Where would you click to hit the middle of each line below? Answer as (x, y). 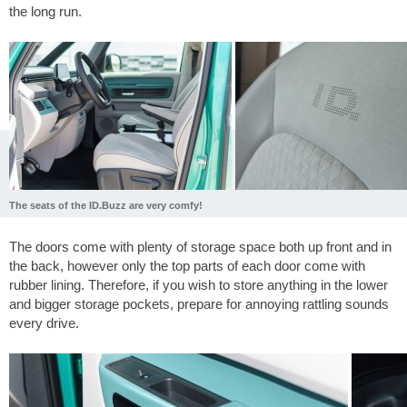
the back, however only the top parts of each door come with (187, 266)
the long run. (45, 12)
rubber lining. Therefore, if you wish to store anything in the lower (199, 285)
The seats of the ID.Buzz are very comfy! (106, 205)
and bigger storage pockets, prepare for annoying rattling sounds (199, 304)
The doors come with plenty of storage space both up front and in (200, 247)
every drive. (44, 323)
